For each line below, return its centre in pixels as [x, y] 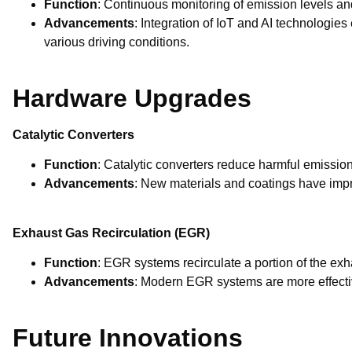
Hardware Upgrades [132, 98]
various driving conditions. [117, 42]
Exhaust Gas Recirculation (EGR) [111, 233]
